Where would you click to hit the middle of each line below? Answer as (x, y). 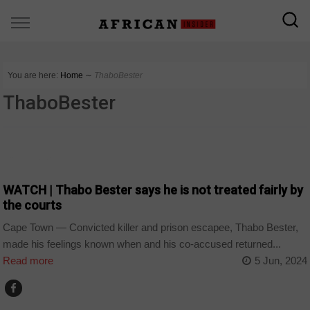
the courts (33, 205)
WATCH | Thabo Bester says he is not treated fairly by (153, 190)
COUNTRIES (33, 159)
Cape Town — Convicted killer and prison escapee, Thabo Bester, (151, 228)
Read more (28, 261)
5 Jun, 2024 (281, 261)
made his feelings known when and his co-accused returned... (142, 244)
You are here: (33, 75)
